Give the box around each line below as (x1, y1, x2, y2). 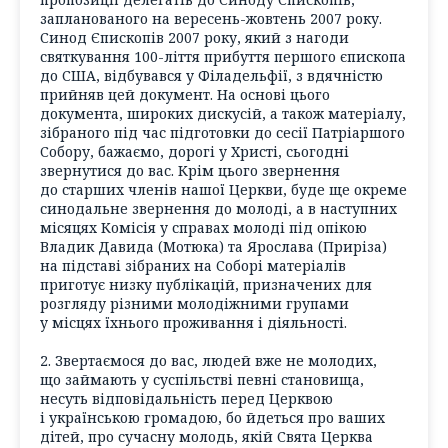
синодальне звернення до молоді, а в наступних (40, 198, 397, 218)
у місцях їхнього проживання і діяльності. (40, 312, 347, 332)
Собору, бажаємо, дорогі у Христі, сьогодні (40, 141, 349, 161)
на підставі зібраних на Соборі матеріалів (40, 255, 346, 275)
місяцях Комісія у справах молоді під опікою (40, 217, 367, 237)
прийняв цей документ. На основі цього (40, 84, 330, 104)
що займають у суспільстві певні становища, (40, 370, 364, 390)
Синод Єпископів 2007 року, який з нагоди (40, 27, 349, 47)
